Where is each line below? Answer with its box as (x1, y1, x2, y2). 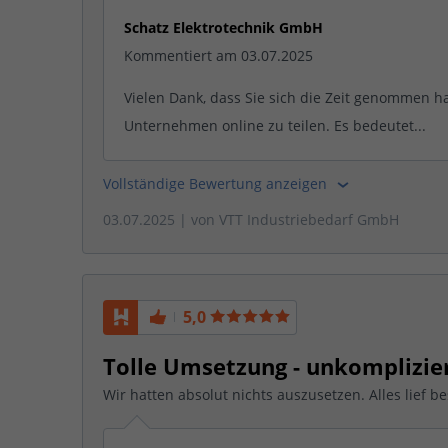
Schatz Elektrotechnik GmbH (124, 18, 323, 38)
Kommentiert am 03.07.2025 (124, 46, 313, 66)
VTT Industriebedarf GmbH (219, 210, 399, 230)
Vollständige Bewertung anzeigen (103, 174, 331, 194)
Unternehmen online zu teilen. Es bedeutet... (124, 116, 426, 136)
